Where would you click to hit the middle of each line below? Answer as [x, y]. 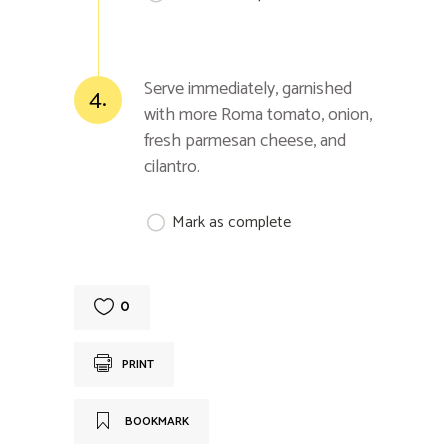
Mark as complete [231, 222]
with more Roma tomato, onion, [258, 114]
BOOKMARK [157, 421]
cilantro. [172, 166]
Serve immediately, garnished [248, 88]
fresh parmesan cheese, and [245, 140]
